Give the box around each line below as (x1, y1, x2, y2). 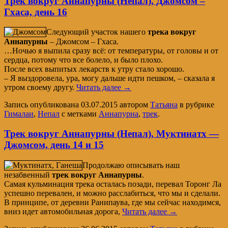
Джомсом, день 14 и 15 (4, 139, 104, 151)
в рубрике (178, 100, 214, 109)
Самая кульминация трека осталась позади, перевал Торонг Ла (4, 179, 221, 188)
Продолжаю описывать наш (82, 160, 180, 169)
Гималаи (4, 109, 34, 119)
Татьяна (150, 100, 178, 109)
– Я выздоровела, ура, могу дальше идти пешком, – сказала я (4, 74, 215, 83)
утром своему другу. (4, 83, 76, 92)
